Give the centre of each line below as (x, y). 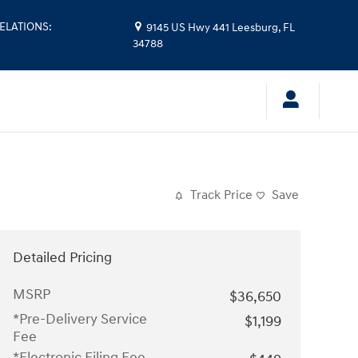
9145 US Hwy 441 (188, 28)
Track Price (221, 195)
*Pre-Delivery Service (80, 319)
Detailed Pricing (62, 258)
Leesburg (255, 28)
